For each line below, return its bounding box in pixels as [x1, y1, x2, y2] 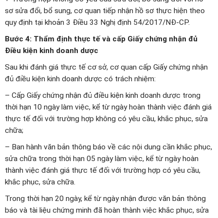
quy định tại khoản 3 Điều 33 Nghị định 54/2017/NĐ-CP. [5, 18, 190, 27]
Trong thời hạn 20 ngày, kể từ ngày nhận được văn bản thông [5, 194, 206, 203]
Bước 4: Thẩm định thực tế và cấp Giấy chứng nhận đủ [5, 35, 198, 44]
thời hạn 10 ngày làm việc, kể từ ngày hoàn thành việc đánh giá [5, 103, 212, 112]
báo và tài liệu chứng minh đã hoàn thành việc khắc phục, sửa [5, 206, 209, 215]
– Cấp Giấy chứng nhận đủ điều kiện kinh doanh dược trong [5, 91, 200, 100]
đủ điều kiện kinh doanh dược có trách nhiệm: [5, 74, 156, 84]
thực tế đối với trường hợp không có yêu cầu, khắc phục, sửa [5, 114, 208, 124]
